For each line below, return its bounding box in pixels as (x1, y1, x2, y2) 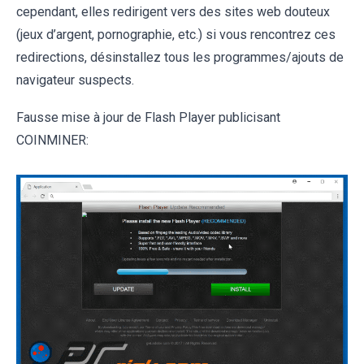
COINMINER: (16, 132, 89, 148)
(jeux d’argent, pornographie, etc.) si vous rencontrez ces (16, 26, 336, 42)
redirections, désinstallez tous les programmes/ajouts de (16, 49, 344, 65)
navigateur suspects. (16, 71, 134, 88)
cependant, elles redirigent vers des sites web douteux (16, 3, 330, 19)
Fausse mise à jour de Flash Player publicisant (16, 109, 280, 125)
